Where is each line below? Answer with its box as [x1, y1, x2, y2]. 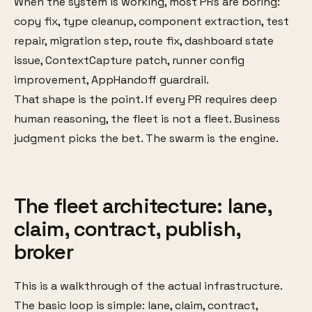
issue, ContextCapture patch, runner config [14, 53, 244, 68]
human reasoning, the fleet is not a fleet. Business [14, 111, 280, 127]
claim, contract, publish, [14, 216, 240, 243]
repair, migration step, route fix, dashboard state [14, 33, 274, 49]
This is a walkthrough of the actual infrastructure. [14, 278, 283, 293]
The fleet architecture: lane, [14, 193, 272, 220]
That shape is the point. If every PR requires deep [14, 92, 277, 107]
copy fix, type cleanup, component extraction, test [14, 14, 289, 29]
